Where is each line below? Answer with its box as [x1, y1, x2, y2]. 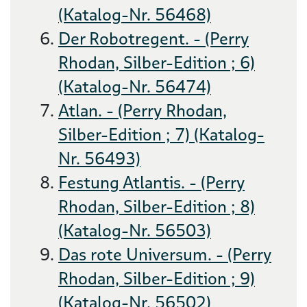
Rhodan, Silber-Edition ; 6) [58, 51, 255, 74]
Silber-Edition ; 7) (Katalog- [58, 123, 265, 146]
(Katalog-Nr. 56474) [58, 75, 211, 98]
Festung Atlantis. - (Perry [58, 171, 245, 194]
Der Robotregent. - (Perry [58, 27, 249, 50]
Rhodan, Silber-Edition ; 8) [58, 195, 255, 218]
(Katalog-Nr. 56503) [58, 219, 211, 242]
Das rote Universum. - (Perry [58, 243, 271, 266]
